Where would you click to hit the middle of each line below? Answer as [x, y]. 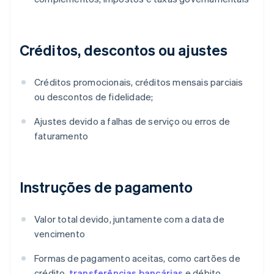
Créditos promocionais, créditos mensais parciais [139, 82]
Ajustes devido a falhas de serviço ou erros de [132, 121]
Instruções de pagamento [106, 187]
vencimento [60, 234]
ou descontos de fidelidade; [94, 97]
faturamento [61, 136]
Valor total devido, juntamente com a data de [129, 219]
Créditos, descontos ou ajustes [124, 50]
